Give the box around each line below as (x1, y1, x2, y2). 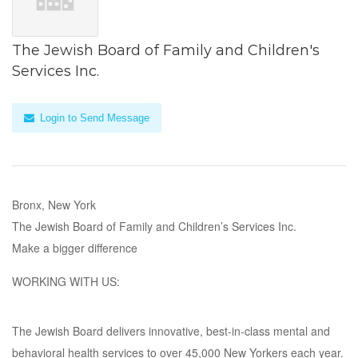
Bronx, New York (12, 197, 96, 213)
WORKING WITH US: (12, 273, 120, 289)
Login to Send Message (37, 112, 149, 124)
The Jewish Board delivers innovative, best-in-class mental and (12, 323, 330, 339)
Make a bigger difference (12, 240, 137, 256)
